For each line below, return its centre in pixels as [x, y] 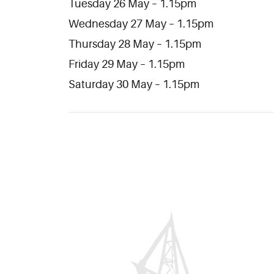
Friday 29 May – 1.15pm [127, 65]
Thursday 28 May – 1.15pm [135, 44]
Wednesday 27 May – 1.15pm [141, 24]
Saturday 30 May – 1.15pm [134, 85]
